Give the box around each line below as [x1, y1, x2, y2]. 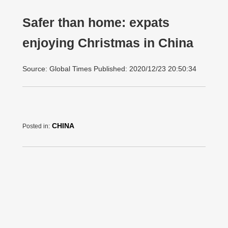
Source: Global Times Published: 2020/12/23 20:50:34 [22, 65, 196, 73]
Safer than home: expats [22, 16, 169, 30]
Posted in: [22, 123, 50, 130]
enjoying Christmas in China [22, 36, 193, 50]
